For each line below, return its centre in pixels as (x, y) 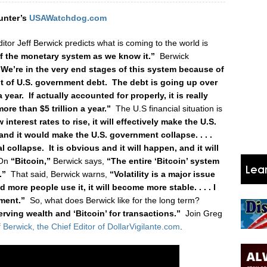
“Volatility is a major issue (162, 174)
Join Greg (204, 213)
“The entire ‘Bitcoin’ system (163, 161)
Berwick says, (79, 161)
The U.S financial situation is (169, 108)
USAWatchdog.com (68, 18)
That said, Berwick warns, (59, 174)
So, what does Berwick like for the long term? (114, 200)
